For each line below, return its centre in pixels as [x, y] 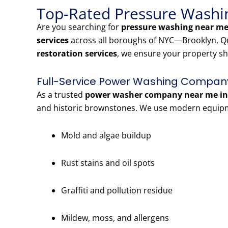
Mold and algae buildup [106, 136]
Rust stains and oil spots [108, 163]
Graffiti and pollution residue [117, 191]
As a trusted [61, 95]
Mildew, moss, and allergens [115, 218]
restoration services [77, 54]
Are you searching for [79, 27]
